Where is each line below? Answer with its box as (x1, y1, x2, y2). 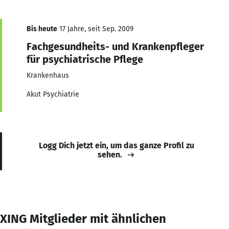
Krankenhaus (27, 71, 69, 80)
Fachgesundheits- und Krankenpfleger (27, 40, 204, 53)
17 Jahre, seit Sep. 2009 (57, 24, 133, 33)
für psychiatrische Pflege (27, 53, 143, 65)
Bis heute (27, 24, 57, 33)
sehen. (98, 149, 122, 159)
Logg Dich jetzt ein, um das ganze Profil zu (39, 140, 194, 150)
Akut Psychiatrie (27, 89, 79, 99)
